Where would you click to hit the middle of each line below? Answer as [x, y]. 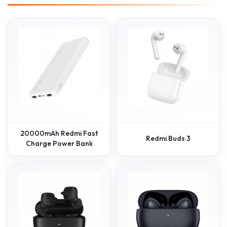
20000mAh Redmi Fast [59, 133]
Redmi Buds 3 [168, 138]
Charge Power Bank [59, 143]
